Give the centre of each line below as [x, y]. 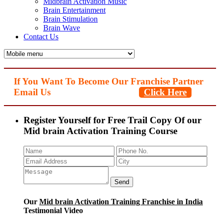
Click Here [165, 92]
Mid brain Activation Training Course [100, 131]
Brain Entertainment [74, 10]
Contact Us [41, 37]
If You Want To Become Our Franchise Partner [109, 81]
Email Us [32, 92]
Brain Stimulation [70, 19]
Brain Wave [62, 28]
